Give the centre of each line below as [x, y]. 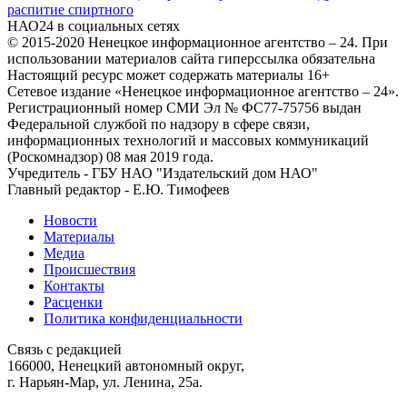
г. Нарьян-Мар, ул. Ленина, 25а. [105, 382]
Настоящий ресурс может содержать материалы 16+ [169, 74]
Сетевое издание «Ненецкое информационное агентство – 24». [203, 91]
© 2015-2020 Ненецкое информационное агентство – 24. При [198, 42]
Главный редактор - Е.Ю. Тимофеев [119, 189]
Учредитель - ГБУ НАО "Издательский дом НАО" [163, 173]
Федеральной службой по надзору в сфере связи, [159, 124]
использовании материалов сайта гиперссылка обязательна [191, 58]
